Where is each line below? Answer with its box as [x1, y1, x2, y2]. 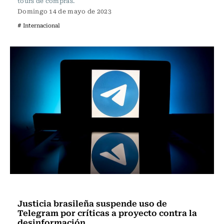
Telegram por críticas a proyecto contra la [17, 206, 197, 219]
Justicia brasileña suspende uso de [17, 196, 167, 209]
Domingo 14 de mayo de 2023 [17, 6, 111, 15]
